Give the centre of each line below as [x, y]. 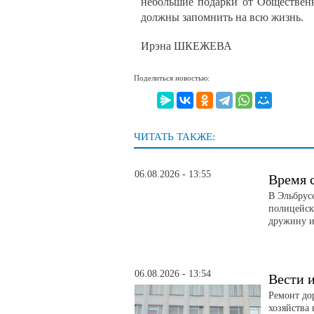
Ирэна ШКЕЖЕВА [186, 46]
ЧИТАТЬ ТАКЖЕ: [175, 137]
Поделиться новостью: [172, 77]
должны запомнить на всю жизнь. [222, 17]
